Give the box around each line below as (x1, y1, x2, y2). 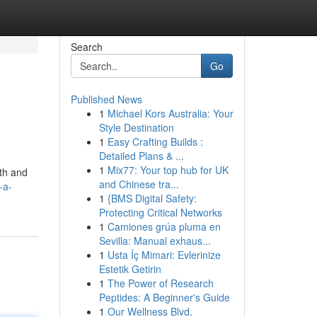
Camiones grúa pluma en (107, 219, 221, 234)
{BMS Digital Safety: (107, 191, 197, 205)
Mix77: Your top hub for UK (107, 163, 229, 177)
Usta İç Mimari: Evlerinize (107, 248, 221, 262)
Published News (70, 92, 142, 106)
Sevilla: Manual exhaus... (98, 234, 211, 248)
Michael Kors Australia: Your (107, 106, 234, 120)
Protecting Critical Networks (98, 205, 222, 219)
